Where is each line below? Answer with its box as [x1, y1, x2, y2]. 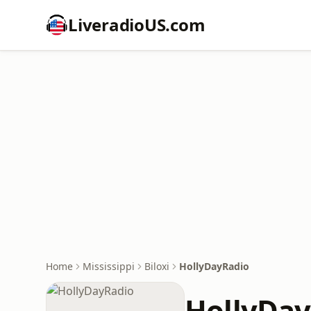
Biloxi [144, 260, 169, 273]
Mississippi [83, 260, 135, 273]
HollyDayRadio [179, 260, 249, 273]
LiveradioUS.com [68, 13, 205, 36]
